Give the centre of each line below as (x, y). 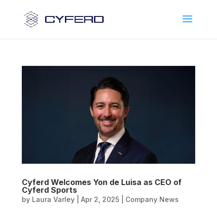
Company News (152, 199)
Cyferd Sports (49, 190)
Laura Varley (53, 199)
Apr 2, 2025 (100, 199)
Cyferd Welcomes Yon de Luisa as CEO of (101, 182)
